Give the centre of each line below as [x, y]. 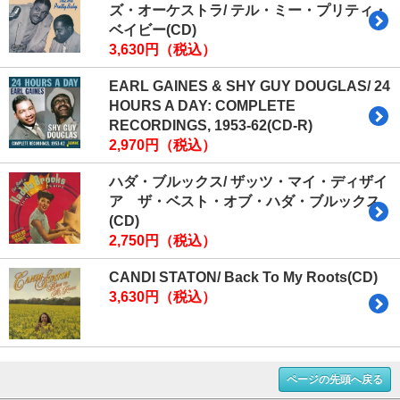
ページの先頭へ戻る [335, 380]
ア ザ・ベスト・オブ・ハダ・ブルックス [245, 202]
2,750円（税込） [162, 241]
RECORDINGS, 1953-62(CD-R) [211, 126]
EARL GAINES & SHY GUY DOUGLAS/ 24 [250, 87]
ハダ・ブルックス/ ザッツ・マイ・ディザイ [248, 182]
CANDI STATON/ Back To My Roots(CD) [243, 278]
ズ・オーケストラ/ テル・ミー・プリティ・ [248, 11]
